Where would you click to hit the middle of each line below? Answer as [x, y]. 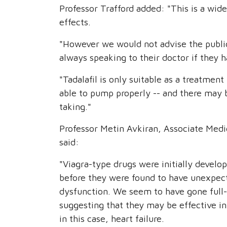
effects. [75, 22]
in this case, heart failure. [112, 219]
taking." [75, 107]
